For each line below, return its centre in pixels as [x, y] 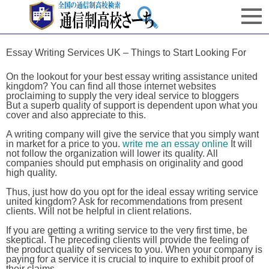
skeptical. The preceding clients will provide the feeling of [127, 240]
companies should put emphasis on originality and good [125, 163]
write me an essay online [175, 144]
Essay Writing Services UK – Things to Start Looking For [126, 53]
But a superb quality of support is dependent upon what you [132, 105]
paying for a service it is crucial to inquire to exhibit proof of [130, 259]
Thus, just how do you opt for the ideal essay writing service [132, 192]
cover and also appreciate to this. [76, 115]
